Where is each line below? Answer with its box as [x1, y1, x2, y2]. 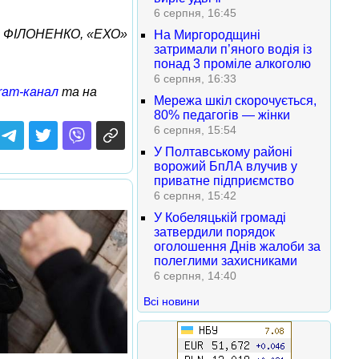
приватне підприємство [154, 174, 294, 188]
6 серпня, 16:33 [154, 72, 236, 85]
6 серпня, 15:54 [154, 123, 236, 136]
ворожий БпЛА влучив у [154, 159, 297, 173]
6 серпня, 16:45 [154, 6, 236, 19]
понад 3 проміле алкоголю [154, 57, 311, 71]
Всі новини [143, 295, 200, 308]
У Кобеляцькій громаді [154, 211, 286, 224]
